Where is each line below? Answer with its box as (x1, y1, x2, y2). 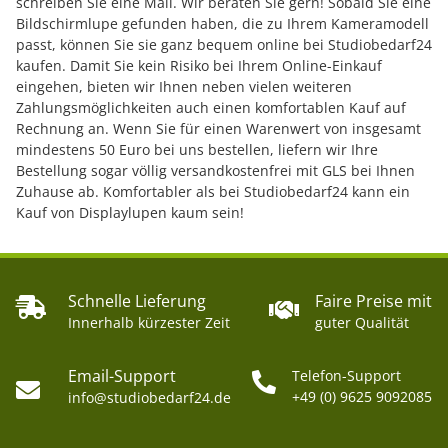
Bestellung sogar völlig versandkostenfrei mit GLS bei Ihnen (16, 160, 415, 180)
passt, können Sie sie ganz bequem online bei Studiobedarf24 (16, 34, 432, 54)
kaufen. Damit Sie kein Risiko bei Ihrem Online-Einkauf (16, 55, 382, 75)
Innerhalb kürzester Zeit (68, 312, 230, 332)
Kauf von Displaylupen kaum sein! (16, 202, 244, 222)
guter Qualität (315, 312, 409, 332)
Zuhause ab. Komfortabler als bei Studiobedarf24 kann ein (16, 181, 410, 201)
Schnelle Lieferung (68, 289, 206, 312)
